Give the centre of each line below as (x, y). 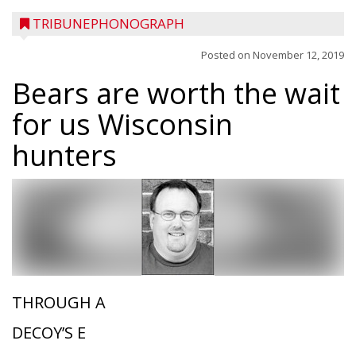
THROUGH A (59, 302)
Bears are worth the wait (176, 93)
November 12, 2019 (298, 55)
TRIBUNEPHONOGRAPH (108, 23)
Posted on (227, 55)
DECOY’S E (49, 333)
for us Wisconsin (122, 124)
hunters (64, 155)
